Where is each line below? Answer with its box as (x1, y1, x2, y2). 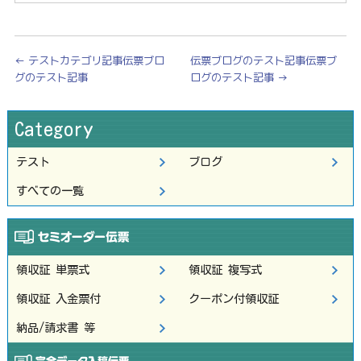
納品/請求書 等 (16, 321, 96, 334)
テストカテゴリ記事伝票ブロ (24, 52, 164, 68)
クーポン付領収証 (188, 292, 279, 305)
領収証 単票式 (16, 263, 90, 276)
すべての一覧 (16, 184, 85, 197)
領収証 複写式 (188, 263, 262, 276)
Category (14, 118, 93, 139)
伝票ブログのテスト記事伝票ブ (190, 52, 338, 68)
